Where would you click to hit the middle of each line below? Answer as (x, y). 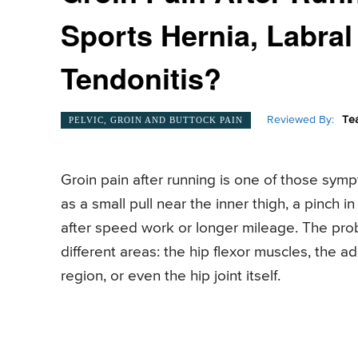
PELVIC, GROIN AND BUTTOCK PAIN (156, 119)
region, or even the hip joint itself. (171, 276)
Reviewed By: (300, 120)
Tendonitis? (141, 78)
